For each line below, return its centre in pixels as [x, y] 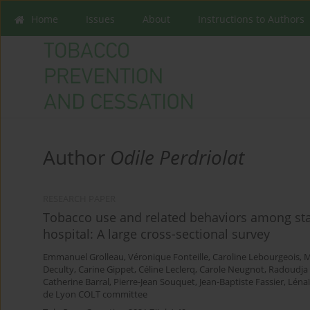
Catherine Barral [76, 282]
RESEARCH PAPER [79, 199]
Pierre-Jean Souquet [154, 282]
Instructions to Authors [251, 19]
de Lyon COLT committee [95, 295]
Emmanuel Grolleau [83, 257]
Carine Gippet [106, 270]
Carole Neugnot [232, 270]
